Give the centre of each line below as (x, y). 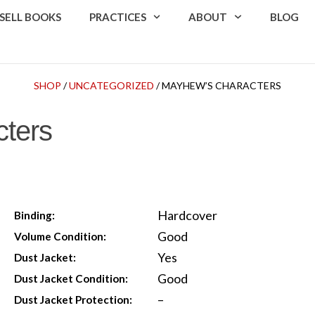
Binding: (35, 215)
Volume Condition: (60, 236)
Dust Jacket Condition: (71, 278)
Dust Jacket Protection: (73, 299)
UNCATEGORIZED (111, 85)
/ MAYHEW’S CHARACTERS (218, 85)
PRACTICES (117, 17)
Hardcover (187, 215)
